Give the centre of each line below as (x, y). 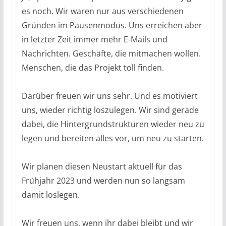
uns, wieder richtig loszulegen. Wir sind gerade (110, 110)
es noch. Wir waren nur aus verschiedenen (102, 11)
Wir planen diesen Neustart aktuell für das (102, 166)
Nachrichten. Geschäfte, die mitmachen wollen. (111, 53)
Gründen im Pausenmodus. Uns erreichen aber (112, 25)
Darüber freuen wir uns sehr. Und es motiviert (109, 96)
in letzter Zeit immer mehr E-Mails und (94, 39)
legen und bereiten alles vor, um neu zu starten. (112, 138)
